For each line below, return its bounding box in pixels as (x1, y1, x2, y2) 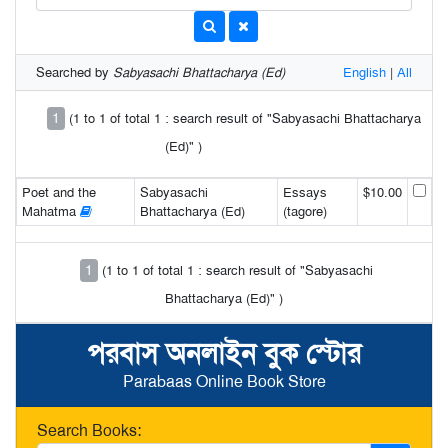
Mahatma (21, 203, 80, 220)
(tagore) (282, 203, 327, 220)
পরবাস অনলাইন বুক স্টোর (87, 336, 361, 371)
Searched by (36, 64, 113, 81)
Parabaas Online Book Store (122, 371, 326, 392)
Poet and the (21, 184, 96, 201)
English (343, 64, 386, 81)
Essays (282, 184, 327, 201)
